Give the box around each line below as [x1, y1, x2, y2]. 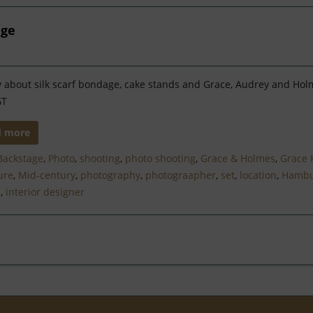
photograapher [145, 168, 216, 182]
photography [80, 168, 140, 182]
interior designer [5, 185, 85, 198]
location [239, 168, 277, 182]
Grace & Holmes [200, 152, 275, 165]
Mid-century [17, 168, 75, 182]
